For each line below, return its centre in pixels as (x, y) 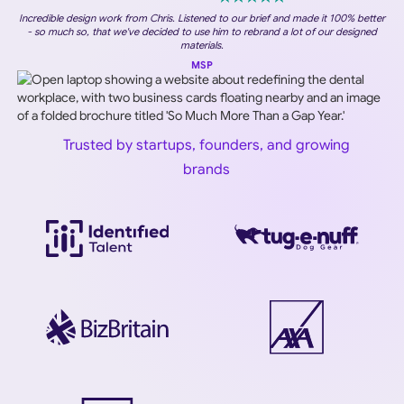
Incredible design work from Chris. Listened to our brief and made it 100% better (202, 18)
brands (207, 169)
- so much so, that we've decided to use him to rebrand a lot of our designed (202, 31)
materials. (202, 45)
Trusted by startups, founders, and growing (207, 145)
